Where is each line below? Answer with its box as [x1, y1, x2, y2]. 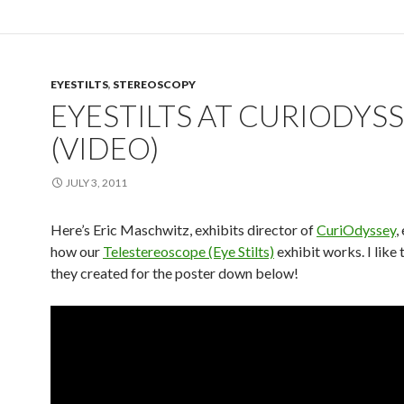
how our [50, 243, 103, 261]
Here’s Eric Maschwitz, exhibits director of [50, 221, 317, 239]
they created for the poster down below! [50, 264, 298, 282]
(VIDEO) [50, 130, 159, 167]
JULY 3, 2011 [66, 176, 127, 190]
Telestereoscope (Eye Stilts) [103, 243, 274, 261]
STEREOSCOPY [113, 78, 196, 92]
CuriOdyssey [317, 221, 396, 239]
